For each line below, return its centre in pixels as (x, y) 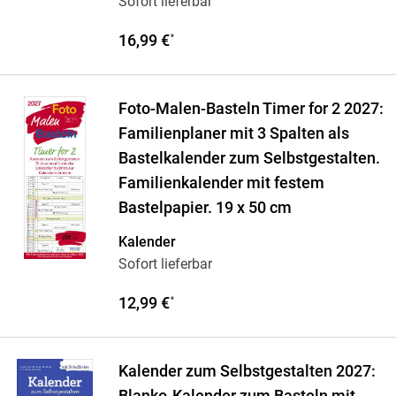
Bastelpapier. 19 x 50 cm (205, 208)
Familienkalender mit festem (221, 183)
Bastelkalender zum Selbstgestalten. (249, 159)
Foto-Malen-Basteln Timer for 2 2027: (251, 109)
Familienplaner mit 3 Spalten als (233, 134)
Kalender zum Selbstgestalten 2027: (247, 372)
